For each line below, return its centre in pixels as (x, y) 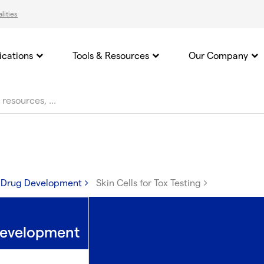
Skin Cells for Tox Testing (148, 184)
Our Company (218, 56)
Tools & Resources (111, 56)
